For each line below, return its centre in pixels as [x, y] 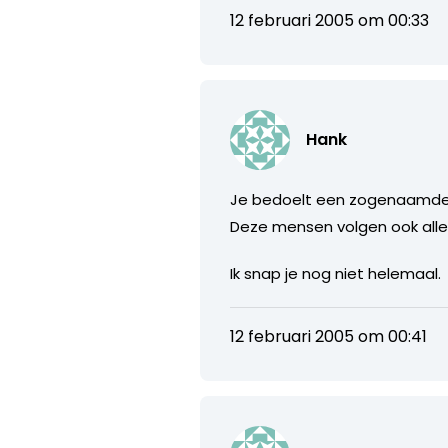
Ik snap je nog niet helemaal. [336, 273]
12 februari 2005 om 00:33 [330, 20]
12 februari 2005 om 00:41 [329, 336]
